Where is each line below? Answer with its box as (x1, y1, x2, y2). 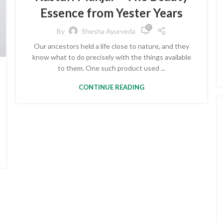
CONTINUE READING (79, 83, 144, 91)
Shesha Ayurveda (81, 26, 135, 35)
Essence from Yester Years (40, 5, 183, 20)
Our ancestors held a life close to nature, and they (34, 42, 189, 50)
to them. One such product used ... (58, 64, 165, 72)
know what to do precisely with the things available (32, 53, 191, 61)
